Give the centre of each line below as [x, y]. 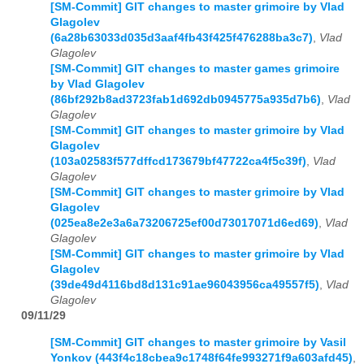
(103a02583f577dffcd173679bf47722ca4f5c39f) [178, 162]
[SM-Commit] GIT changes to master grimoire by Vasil [198, 342]
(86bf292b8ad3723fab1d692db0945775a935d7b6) [186, 100]
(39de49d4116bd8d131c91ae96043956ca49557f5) [185, 285]
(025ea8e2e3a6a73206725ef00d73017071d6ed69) [184, 223]
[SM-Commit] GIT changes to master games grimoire [195, 69]
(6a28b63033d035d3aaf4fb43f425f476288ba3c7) [182, 38]
